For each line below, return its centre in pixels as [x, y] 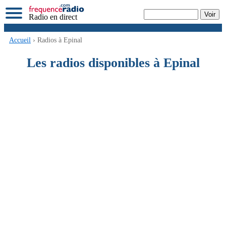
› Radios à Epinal [56, 40]
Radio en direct [53, 17]
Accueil [20, 40]
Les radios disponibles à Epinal [113, 63]
